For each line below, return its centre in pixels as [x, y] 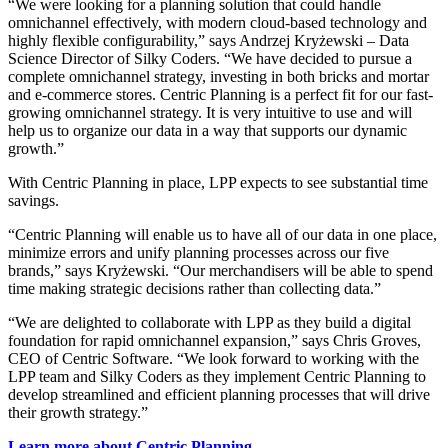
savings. [33, 200]
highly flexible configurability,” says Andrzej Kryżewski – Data [208, 40]
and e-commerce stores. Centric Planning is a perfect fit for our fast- [220, 94]
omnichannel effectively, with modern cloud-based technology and [217, 22]
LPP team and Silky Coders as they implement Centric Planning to [217, 376]
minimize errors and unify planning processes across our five [198, 252]
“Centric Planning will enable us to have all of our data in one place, [222, 234]
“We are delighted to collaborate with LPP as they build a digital [209, 322]
